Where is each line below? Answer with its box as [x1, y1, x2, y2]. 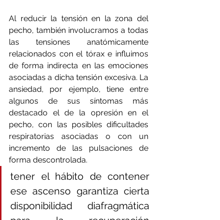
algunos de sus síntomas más [9, 96, 148, 106]
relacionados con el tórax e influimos [9, 49, 148, 58]
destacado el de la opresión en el [9, 108, 148, 117]
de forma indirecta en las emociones [9, 60, 148, 70]
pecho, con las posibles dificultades [9, 119, 148, 129]
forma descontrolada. [9, 155, 89, 165]
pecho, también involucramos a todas [9, 25, 148, 35]
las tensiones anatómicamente [9, 37, 148, 47]
